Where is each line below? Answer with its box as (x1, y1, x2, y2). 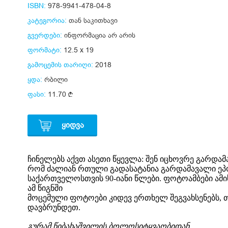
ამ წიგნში (27, 184, 63, 192)
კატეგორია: (27, 16, 67, 24)
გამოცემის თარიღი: (27, 61, 93, 69)
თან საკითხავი (69, 16, 118, 24)
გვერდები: (27, 31, 62, 39)
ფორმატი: (27, 46, 62, 54)
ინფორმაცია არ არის (62, 31, 135, 39)
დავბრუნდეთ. (27, 203, 80, 212)
